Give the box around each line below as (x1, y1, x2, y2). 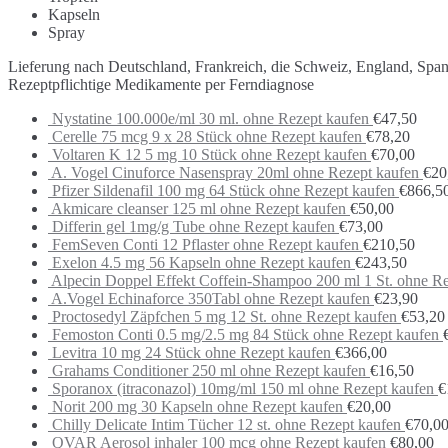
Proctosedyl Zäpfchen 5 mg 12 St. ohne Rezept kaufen (52, 308, 397, 326)
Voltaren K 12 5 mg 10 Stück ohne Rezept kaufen (52, 146, 367, 164)
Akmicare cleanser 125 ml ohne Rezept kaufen (51, 200, 346, 218)
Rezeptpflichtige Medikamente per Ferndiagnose (8, 76, 314, 94)
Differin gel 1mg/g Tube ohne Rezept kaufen (52, 218, 335, 236)
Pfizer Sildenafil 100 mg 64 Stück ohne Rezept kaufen (52, 182, 395, 200)
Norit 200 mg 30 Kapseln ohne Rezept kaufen (52, 398, 343, 416)
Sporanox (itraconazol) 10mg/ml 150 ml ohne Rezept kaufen (52, 380, 434, 398)
